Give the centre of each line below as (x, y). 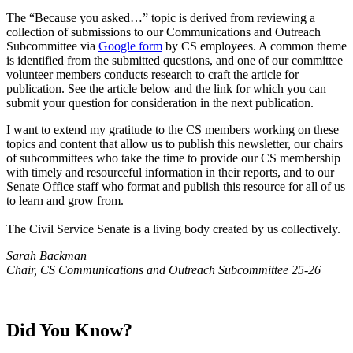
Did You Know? (69, 331)
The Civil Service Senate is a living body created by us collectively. (173, 229)
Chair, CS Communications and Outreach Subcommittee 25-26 (163, 270)
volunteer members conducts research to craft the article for (152, 75)
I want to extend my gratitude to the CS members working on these (173, 130)
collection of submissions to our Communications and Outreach (163, 32)
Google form (130, 46)
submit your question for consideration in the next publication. (162, 103)
